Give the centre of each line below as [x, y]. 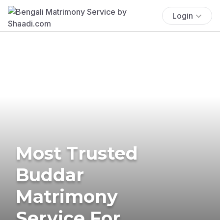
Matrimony [67, 196]
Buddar [50, 175]
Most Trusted [77, 153]
